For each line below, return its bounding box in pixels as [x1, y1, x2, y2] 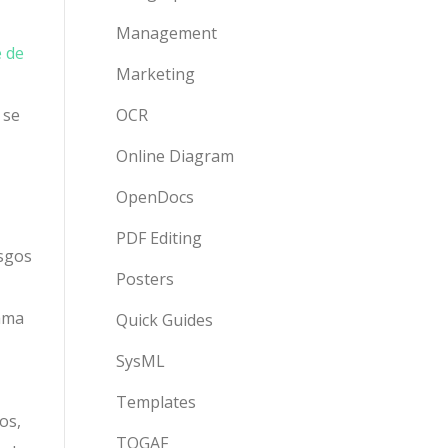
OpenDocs [116, 186, 194, 208]
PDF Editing [116, 227, 202, 249]
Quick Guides [116, 309, 213, 331]
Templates [116, 391, 196, 413]
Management [116, 22, 217, 44]
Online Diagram [116, 145, 234, 167]
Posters [116, 268, 174, 290]
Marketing [116, 63, 195, 85]
